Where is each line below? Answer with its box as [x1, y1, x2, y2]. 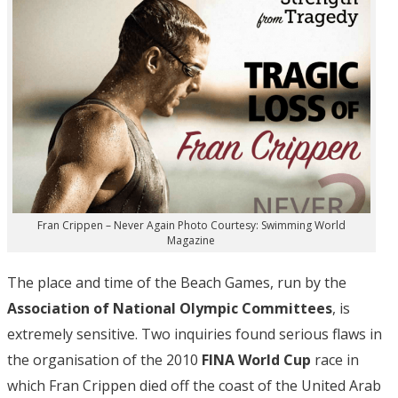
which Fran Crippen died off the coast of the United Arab [7, 375, 381, 395]
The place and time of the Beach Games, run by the [7, 272, 346, 292]
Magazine [167, 232, 216, 248]
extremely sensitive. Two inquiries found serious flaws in [7, 323, 382, 344]
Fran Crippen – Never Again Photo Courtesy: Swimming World [36, 217, 346, 233]
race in [311, 349, 359, 370]
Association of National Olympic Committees [7, 298, 332, 318]
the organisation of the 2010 [7, 349, 202, 370]
